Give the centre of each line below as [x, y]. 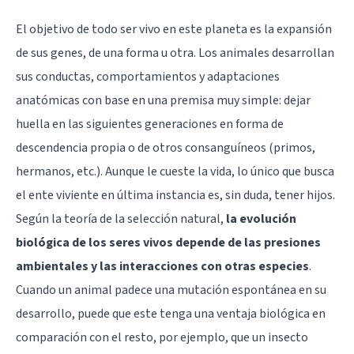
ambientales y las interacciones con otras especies [162, 266]
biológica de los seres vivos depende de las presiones [168, 242]
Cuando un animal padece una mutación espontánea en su [171, 290]
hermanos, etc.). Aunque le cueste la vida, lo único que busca [175, 171]
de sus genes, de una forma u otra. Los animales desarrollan [175, 53]
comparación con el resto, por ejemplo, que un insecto [162, 337]
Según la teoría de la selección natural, [121, 218]
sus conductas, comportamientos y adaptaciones [148, 76]
